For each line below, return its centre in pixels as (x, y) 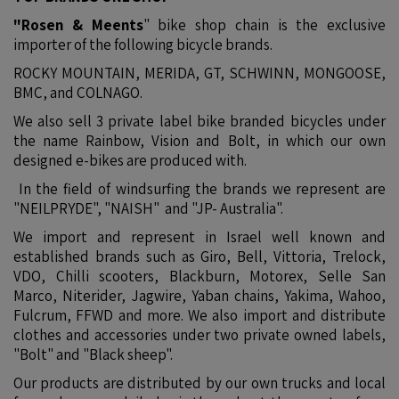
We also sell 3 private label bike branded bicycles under (199, 121)
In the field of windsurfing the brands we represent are (199, 189)
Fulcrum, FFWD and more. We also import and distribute (199, 315)
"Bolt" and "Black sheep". (93, 354)
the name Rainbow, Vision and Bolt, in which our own (199, 141)
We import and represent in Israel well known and (199, 237)
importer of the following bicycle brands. (143, 45)
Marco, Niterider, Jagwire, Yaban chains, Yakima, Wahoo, (199, 296)
